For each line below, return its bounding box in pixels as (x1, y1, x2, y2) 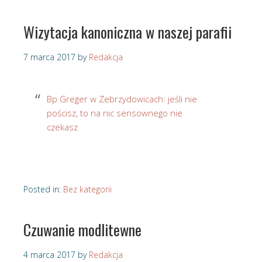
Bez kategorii (63, 184, 112, 195)
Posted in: (23, 184, 63, 195)
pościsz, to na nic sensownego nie (47, 107, 182, 119)
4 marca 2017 (23, 249, 75, 261)
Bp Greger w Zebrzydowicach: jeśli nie (47, 93, 197, 105)
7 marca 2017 (23, 51, 75, 63)
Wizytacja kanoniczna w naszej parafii (23, 20, 232, 44)
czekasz (47, 121, 78, 133)
